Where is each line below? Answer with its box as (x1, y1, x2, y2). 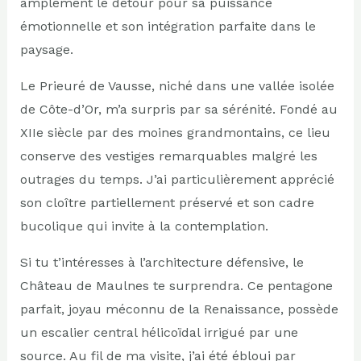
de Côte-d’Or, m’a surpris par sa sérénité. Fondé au (19, 101, 338, 117)
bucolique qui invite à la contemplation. (19, 218, 268, 234)
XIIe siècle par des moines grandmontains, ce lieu (19, 124, 330, 140)
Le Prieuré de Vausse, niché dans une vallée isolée (19, 77, 334, 93)
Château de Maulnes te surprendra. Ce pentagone (19, 277, 333, 293)
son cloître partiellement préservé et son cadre (19, 194, 314, 210)
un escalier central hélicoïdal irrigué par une (19, 324, 298, 340)
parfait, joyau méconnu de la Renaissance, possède (19, 301, 338, 317)
